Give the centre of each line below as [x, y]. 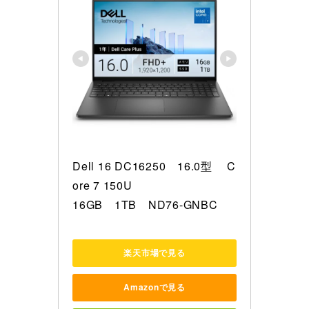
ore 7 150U [102, 186]
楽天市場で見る [154, 253]
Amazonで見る [154, 287]
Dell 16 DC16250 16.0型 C [154, 166]
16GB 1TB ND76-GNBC [145, 205]
